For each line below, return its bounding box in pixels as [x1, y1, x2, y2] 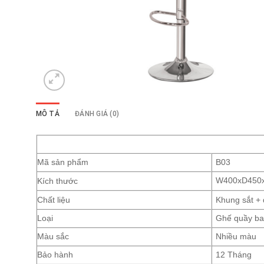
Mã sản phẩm [37, 158, 88, 167]
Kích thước [37, 176, 78, 186]
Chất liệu [37, 195, 70, 205]
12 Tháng [216, 250, 252, 260]
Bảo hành [37, 250, 73, 260]
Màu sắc [37, 232, 69, 242]
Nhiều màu [216, 232, 257, 242]
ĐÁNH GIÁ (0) [75, 110, 120, 118]
